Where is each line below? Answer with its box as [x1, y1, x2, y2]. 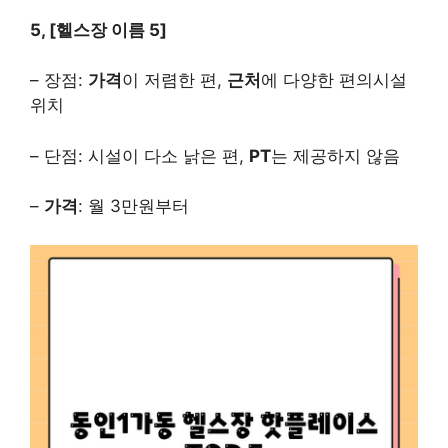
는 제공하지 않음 [271, 145, 400, 166]
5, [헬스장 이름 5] [30, 19, 167, 40]
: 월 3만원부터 [78, 196, 189, 217]
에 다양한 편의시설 [261, 70, 407, 91]
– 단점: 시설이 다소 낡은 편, [30, 145, 249, 166]
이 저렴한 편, [122, 70, 227, 91]
